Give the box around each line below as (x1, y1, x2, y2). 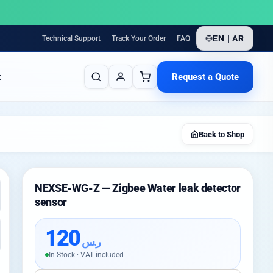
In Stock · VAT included (49, 250, 124, 259)
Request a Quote (172, 71, 239, 82)
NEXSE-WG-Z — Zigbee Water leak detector (35, 182, 241, 194)
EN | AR (213, 33, 244, 43)
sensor (35, 196, 67, 208)
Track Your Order (112, 34, 166, 43)
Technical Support (42, 34, 101, 43)
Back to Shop (199, 129, 244, 139)
